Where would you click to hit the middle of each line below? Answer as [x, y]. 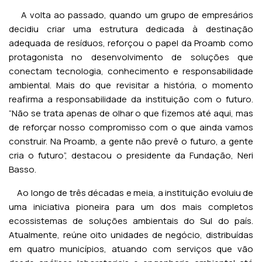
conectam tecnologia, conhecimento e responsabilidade [131, 71]
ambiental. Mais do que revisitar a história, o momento [131, 85]
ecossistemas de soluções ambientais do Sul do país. [131, 221]
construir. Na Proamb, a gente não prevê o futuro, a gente [131, 141]
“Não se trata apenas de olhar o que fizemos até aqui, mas [131, 113]
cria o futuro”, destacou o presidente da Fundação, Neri [131, 155]
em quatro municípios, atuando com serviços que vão [131, 249]
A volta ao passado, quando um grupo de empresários [131, 15]
